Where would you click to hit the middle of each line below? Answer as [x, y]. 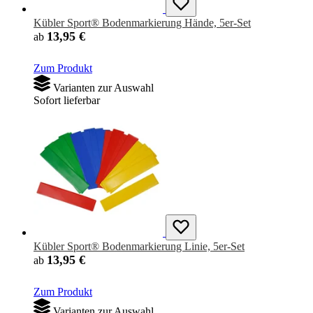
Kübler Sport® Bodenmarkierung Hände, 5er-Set [142, 23]
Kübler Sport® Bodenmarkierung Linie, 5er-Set [139, 247]
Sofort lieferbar [67, 101]
